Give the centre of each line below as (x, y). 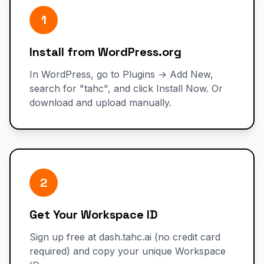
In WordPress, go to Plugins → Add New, (121, 74)
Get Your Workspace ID (93, 214)
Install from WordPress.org (105, 52)
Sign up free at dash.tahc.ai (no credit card (125, 237)
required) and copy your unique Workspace (128, 251)
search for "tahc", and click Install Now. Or (126, 88)
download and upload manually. (100, 103)
